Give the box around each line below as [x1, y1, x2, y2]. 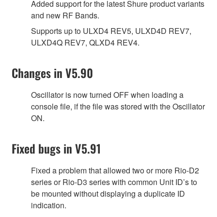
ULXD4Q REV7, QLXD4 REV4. [31, 36, 139, 48]
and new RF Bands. [31, 9, 99, 21]
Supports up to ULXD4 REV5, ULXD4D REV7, [31, 25, 191, 36]
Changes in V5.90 [12, 63, 93, 81]
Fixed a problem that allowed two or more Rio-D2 [31, 164, 199, 176]
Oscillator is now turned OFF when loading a [31, 89, 184, 100]
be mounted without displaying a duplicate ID [31, 187, 185, 199]
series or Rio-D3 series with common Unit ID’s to [31, 176, 197, 187]
